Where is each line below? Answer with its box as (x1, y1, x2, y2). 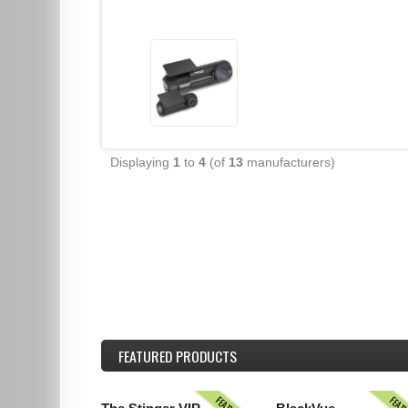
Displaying (110, 154, 174, 169)
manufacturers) (243, 154, 336, 169)
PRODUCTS (172, 344, 238, 367)
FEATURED (118, 344, 173, 367)
